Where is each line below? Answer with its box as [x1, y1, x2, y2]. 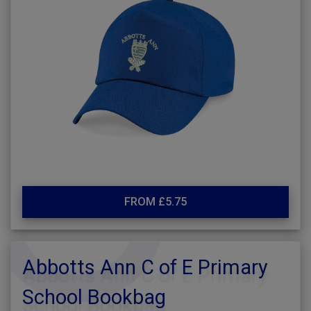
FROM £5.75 [124, 195, 187, 208]
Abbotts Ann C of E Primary [22, 255, 268, 279]
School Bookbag [22, 285, 166, 309]
